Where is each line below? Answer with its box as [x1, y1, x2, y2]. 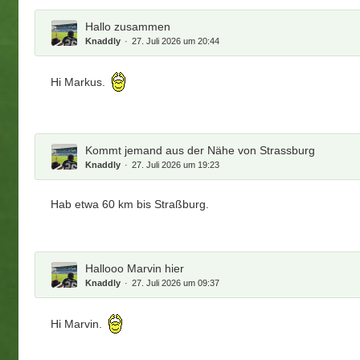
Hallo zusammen [85, 19, 171, 33]
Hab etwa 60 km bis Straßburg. [51, 197, 210, 211]
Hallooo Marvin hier [85, 261, 185, 275]
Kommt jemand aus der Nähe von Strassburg [85, 143, 316, 157]
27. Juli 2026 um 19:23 [132, 159, 220, 170]
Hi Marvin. [51, 317, 106, 331]
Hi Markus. [51, 76, 109, 89]
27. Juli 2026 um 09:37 [132, 277, 220, 288]
